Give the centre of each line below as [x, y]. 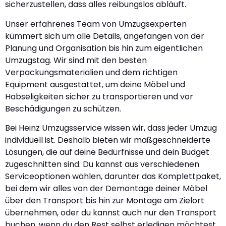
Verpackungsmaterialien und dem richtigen [91, 72]
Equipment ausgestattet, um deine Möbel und [95, 84]
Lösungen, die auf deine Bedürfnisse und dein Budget [107, 152]
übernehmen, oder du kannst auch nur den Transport [111, 213]
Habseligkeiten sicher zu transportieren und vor [99, 96]
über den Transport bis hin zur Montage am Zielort [105, 201]
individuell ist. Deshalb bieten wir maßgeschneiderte [108, 140]
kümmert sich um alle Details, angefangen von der [105, 36]
